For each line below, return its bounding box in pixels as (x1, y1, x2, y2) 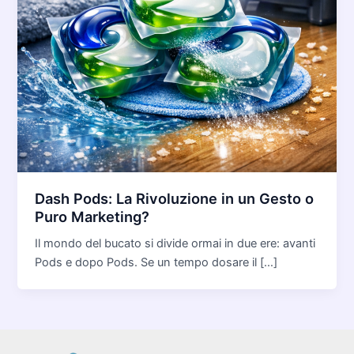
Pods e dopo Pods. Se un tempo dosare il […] (35, 255, 278, 270)
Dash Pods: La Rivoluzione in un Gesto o (35, 189, 314, 207)
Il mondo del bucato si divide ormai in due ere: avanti (35, 236, 316, 251)
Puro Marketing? (35, 207, 150, 225)
